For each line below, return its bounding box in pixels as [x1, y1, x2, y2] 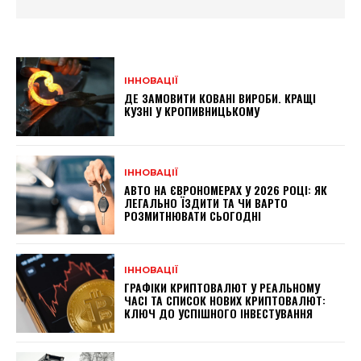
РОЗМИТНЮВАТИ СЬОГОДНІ [124, 206, 262, 224]
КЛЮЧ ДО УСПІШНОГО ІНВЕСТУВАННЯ [124, 305, 313, 322]
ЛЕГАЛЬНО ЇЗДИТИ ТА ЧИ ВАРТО [124, 193, 288, 211]
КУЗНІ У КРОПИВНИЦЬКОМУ [124, 102, 260, 119]
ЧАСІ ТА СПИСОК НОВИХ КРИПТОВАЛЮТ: [124, 292, 326, 309]
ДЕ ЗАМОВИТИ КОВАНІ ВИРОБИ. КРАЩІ [124, 89, 317, 106]
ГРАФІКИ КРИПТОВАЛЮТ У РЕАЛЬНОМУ [124, 279, 321, 297]
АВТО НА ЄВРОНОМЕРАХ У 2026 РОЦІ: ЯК [124, 180, 328, 198]
